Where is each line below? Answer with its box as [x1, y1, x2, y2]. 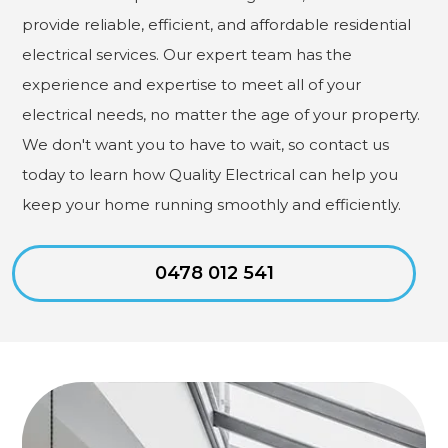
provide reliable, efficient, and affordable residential [22, 14, 412, 34]
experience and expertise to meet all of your [22, 74, 362, 94]
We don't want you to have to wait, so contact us [22, 134, 390, 154]
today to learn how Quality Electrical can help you [22, 164, 399, 184]
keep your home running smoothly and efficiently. [22, 194, 402, 214]
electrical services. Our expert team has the [22, 44, 353, 64]
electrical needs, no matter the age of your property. [22, 104, 421, 124]
